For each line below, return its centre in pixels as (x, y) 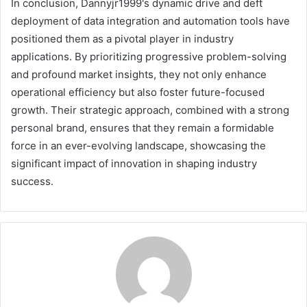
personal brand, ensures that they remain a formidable (143, 128)
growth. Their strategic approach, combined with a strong (150, 110)
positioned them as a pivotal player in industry (122, 39)
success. (32, 182)
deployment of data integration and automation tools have (150, 21)
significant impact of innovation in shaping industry (134, 164)
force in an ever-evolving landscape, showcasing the (138, 146)
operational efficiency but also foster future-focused (138, 93)
